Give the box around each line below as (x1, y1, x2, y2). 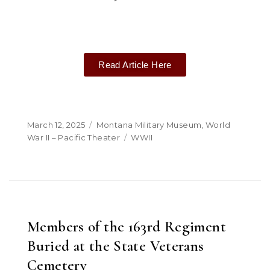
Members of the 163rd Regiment (27, 218, 226, 236)
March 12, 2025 (27, 120, 86, 130)
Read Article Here (98, 60, 172, 70)
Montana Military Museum (96, 120, 202, 130)
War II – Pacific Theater (27, 133, 120, 142)
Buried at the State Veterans (27, 237, 204, 255)
